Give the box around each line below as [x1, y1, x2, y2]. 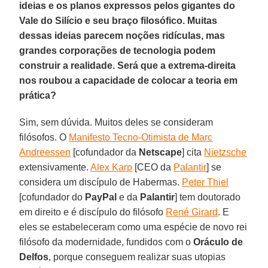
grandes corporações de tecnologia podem [19, 45, 216, 56]
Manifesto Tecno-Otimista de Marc [69, 132, 213, 142]
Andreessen [19, 147, 71, 157]
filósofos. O [19, 132, 69, 142]
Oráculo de [193, 236, 243, 247]
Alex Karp [90, 162, 133, 172]
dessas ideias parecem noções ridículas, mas [19, 30, 226, 41]
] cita [182, 147, 205, 157]
